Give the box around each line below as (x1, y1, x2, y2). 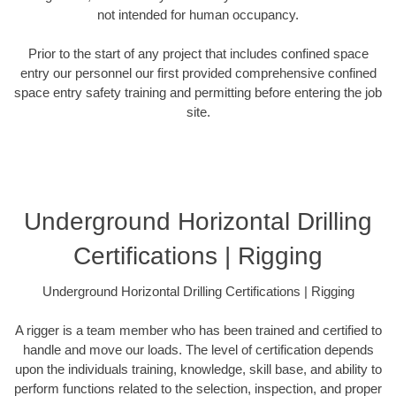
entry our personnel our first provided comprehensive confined (19, 65, 377, 81)
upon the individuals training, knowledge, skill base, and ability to (14, 362, 382, 377)
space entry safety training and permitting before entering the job (14, 85, 382, 101)
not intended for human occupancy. (97, 6, 299, 22)
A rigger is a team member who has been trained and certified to (14, 323, 382, 339)
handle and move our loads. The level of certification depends (22, 342, 374, 358)
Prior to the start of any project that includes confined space (27, 46, 369, 62)
